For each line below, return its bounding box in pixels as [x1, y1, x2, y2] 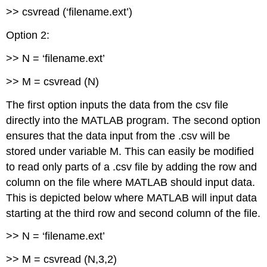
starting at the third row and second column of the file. [6, 207, 261, 219]
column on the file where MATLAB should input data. [6, 176, 256, 188]
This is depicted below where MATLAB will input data [6, 191, 257, 204]
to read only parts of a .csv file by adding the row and [6, 160, 257, 173]
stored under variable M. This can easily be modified [6, 145, 254, 157]
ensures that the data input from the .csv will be [6, 129, 231, 142]
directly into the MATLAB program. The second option [6, 114, 261, 126]
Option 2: [6, 29, 50, 42]
